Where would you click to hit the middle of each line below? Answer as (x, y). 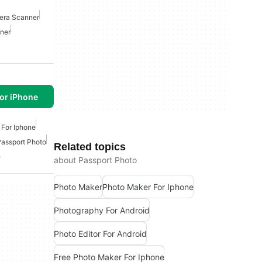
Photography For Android (102, 210)
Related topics (90, 147)
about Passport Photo (95, 160)
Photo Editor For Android (100, 233)
